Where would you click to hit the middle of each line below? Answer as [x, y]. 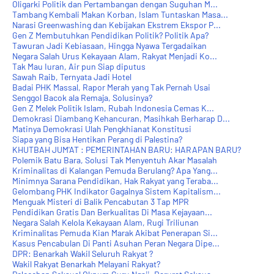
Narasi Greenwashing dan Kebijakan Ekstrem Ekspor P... [117, 24]
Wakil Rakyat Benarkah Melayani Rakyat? [86, 264]
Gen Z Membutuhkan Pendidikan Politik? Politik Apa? [110, 35]
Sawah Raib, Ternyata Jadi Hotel [72, 76]
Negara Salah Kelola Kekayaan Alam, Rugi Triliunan [106, 222]
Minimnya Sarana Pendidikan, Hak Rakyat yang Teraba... [115, 180]
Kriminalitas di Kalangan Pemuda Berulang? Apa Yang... [115, 170]
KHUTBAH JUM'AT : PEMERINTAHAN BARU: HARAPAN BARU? [127, 149]
